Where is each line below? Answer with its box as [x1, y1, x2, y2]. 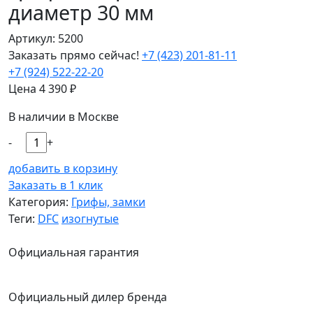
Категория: [8, 194, 71, 210]
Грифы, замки [71, 194, 145, 210]
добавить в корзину [8, 160, 117, 176]
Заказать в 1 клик [8, 177, 103, 193]
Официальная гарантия [8, 244, 139, 260]
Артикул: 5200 [8, 30, 83, 46]
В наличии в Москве [8, 108, 119, 124]
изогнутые [61, 210, 119, 226]
